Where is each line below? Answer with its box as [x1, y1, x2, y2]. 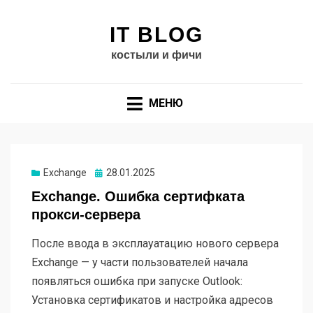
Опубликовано [95, 167, 162, 179]
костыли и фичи [111, 49, 202, 61]
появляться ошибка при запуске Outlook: [31, 275, 242, 289]
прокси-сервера [31, 207, 140, 223]
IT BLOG [110, 23, 203, 46]
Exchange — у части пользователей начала [31, 256, 248, 270]
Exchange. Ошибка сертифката [31, 189, 245, 205]
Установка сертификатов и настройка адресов [31, 293, 273, 307]
